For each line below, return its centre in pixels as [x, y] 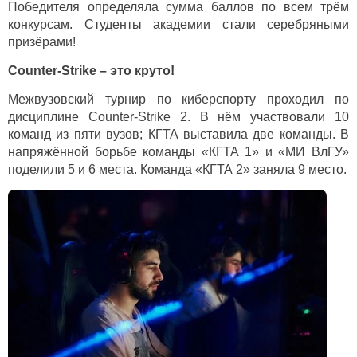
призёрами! [42, 42]
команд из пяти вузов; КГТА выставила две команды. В [178, 135]
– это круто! [137, 71]
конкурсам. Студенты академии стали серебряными [178, 25]
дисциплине [48, 117]
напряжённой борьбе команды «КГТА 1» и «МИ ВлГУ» [178, 152]
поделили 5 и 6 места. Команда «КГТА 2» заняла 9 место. [177, 170]
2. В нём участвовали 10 [260, 117]
